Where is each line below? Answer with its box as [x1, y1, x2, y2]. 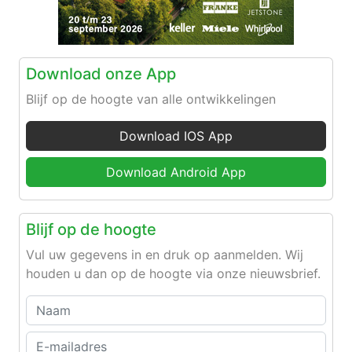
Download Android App [106, 164, 246, 180]
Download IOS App [119, 128, 233, 144]
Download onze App [26, 64, 176, 83]
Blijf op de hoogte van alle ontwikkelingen [26, 91, 276, 107]
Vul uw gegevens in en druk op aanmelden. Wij [26, 247, 303, 262]
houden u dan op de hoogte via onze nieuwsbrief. [26, 266, 321, 281]
